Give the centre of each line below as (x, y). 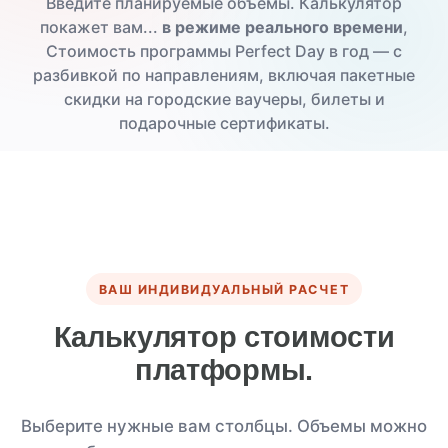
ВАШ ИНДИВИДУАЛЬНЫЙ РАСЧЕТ (224, 289)
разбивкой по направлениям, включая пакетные (224, 75)
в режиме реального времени (282, 27)
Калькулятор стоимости (224, 337)
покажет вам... (101, 27)
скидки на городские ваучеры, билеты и (224, 99)
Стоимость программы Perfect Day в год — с (224, 51)
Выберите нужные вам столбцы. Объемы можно (224, 426)
